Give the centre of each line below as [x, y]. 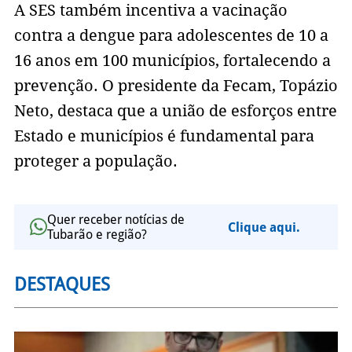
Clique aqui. [264, 227]
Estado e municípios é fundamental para [164, 136]
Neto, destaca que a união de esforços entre [175, 111]
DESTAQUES [62, 285]
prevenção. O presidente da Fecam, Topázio [176, 86]
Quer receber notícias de [115, 220]
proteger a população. [95, 161]
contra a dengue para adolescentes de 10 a [171, 36]
